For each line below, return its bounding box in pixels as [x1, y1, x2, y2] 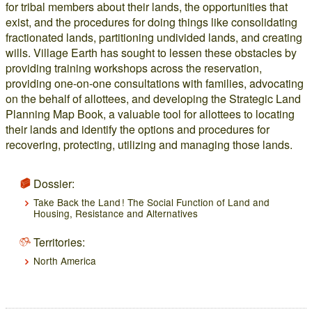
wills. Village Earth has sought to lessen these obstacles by [6, 45, 297, 61]
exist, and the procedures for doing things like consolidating [6, 14, 297, 30]
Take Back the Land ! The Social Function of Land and [33, 195, 270, 209]
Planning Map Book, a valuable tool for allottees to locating [6, 106, 295, 122]
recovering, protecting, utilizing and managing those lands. [6, 136, 292, 153]
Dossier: [33, 175, 75, 192]
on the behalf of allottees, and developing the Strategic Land [6, 91, 301, 107]
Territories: [33, 234, 85, 250]
